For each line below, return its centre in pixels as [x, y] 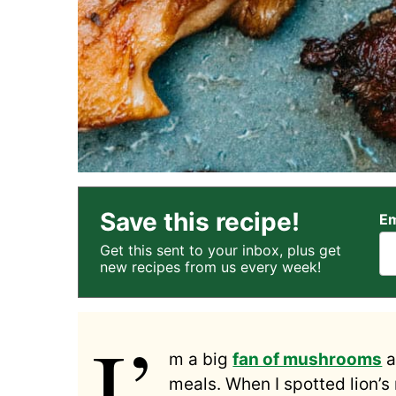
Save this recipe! [200, 221]
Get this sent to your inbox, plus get [221, 250]
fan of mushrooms [308, 359]
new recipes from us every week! [210, 267]
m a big [201, 359]
